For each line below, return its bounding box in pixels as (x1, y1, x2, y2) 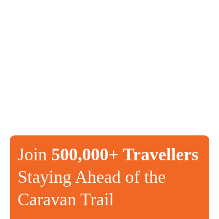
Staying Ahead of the (18, 167, 166, 187)
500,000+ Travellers (51, 145, 198, 165)
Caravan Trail (18, 190, 114, 210)
